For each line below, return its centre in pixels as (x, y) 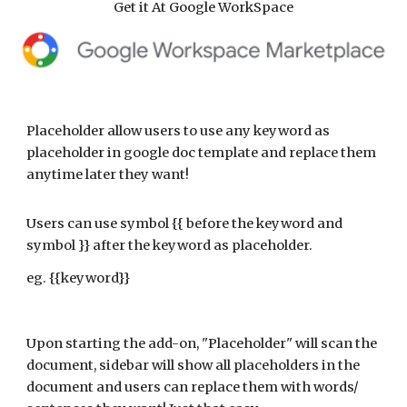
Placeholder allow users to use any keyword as (179, 131)
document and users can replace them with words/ (193, 387)
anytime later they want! (108, 174)
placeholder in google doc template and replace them (202, 153)
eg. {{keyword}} (79, 278)
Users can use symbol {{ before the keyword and (185, 223)
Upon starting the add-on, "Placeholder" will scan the (202, 343)
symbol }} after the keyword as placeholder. (170, 245)
